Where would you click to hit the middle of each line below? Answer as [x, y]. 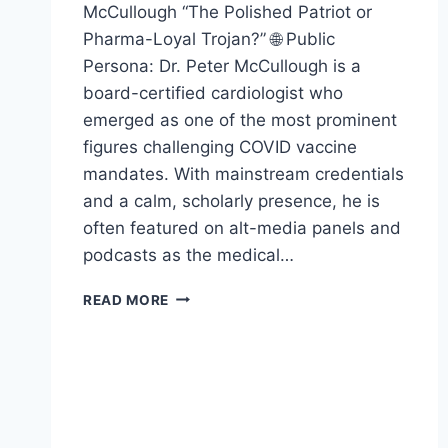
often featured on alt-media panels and [242, 227]
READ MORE [126, 299]
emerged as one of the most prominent [240, 119]
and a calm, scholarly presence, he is [231, 200]
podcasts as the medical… [188, 254]
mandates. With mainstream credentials [243, 173]
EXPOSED [203, 378]
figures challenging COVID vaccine [220, 146]
